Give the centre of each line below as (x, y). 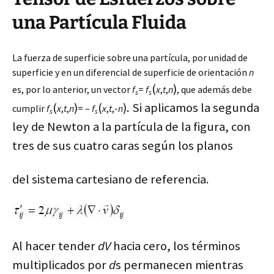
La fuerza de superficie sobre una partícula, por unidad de (130, 57)
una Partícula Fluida (99, 23)
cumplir (29, 108)
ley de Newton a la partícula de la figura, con (131, 127)
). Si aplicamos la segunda (191, 108)
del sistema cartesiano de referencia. (111, 179)
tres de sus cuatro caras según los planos (123, 146)
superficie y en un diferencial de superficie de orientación (131, 72)
